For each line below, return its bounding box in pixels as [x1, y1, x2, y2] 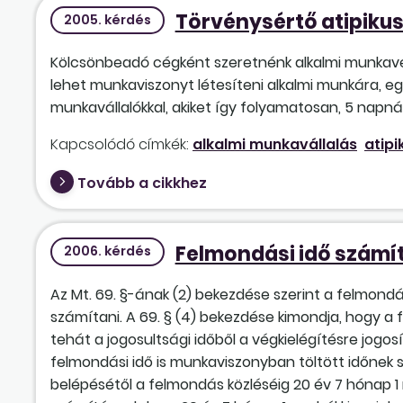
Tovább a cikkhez [77, 173, 207, 194]
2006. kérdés [63, 242, 151, 261]
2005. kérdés [63, 10, 151, 29]
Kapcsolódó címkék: [50, 134, 189, 156]
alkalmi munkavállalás [193, 134, 357, 156]
